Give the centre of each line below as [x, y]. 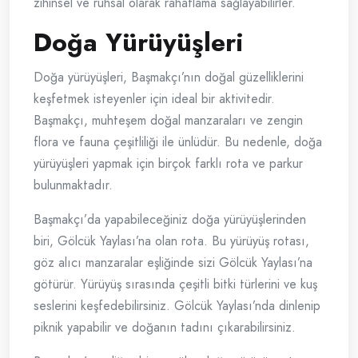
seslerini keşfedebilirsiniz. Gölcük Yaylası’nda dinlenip [177, 306]
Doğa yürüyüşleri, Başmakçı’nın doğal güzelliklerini [169, 78]
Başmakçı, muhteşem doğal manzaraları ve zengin [168, 121]
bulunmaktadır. [73, 185]
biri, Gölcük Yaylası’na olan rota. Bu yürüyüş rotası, [171, 241]
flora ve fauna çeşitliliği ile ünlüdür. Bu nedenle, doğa [178, 142]
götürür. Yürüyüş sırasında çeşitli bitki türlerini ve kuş [175, 284]
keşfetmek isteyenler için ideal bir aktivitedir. [154, 99]
